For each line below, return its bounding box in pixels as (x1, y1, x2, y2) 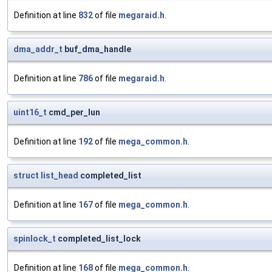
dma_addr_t (13, 44, 63, 55)
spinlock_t (13, 234, 56, 244)
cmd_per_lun (47, 107, 100, 118)
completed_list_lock (56, 234, 141, 244)
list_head (41, 171, 78, 181)
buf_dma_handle (63, 44, 131, 55)
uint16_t (13, 107, 47, 118)
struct (13, 171, 39, 181)
